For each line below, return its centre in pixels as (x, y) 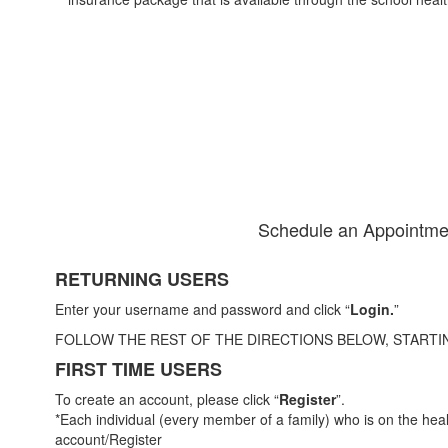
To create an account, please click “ (167, 399)
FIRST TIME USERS (138, 369)
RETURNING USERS (142, 279)
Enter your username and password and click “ (202, 309)
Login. (372, 309)
